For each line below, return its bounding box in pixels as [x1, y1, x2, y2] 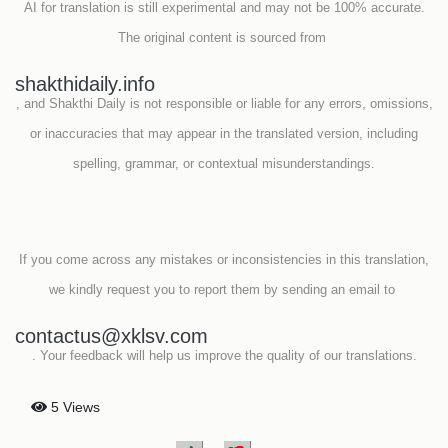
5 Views [47, 399, 100, 416]
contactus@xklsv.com [15, 325, 208, 348]
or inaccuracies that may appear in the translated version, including [30, 126, 418, 142]
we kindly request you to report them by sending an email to [49, 282, 399, 298]
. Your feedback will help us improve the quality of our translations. [31, 348, 417, 364]
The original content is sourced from [118, 30, 330, 46]
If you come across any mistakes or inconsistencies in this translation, [19, 252, 429, 268]
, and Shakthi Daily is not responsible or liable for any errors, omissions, [15, 96, 433, 112]
